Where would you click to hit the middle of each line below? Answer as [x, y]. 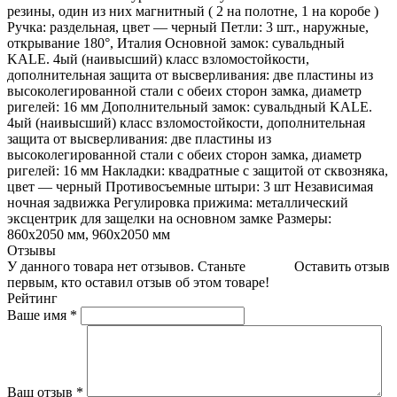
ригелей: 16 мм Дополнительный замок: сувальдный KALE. [190, 106]
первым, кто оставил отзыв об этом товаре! [138, 282]
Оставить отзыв [342, 266]
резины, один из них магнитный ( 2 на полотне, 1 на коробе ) [193, 11]
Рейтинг [32, 298]
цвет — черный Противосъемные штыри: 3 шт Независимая [190, 186]
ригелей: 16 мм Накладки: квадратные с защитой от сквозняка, [198, 170]
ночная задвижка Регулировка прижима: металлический [178, 202]
